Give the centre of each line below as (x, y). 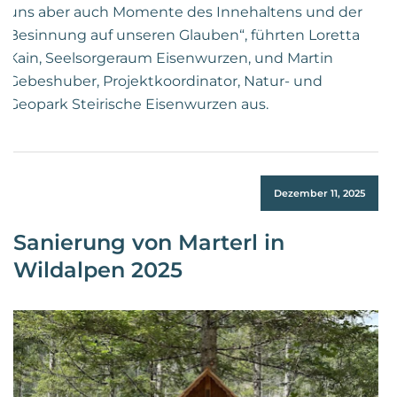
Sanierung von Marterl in (149, 242)
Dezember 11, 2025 (319, 193)
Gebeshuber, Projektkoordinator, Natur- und (165, 81)
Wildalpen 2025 (98, 269)
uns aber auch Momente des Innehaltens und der (185, 12)
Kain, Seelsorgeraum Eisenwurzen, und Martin (171, 58)
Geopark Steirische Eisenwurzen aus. (138, 104)
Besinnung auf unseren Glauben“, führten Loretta (184, 35)
